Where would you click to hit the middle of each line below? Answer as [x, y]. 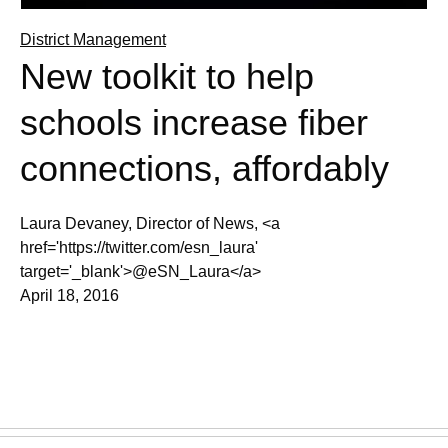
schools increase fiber [194, 122]
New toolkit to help [167, 76]
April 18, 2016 [69, 295]
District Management [93, 39]
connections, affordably [204, 168]
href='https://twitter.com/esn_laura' [139, 247]
